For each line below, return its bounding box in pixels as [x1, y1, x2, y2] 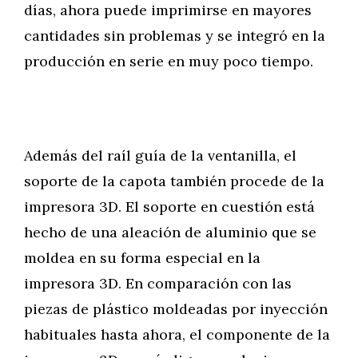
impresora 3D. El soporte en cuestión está [24, 197, 315, 216]
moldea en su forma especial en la [24, 249, 261, 267]
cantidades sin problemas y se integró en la [24, 26, 325, 45]
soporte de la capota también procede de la [24, 172, 324, 190]
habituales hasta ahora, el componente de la [24, 325, 330, 344]
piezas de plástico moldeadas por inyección [24, 300, 328, 318]
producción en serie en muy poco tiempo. [24, 52, 313, 70]
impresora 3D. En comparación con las [24, 274, 292, 292]
